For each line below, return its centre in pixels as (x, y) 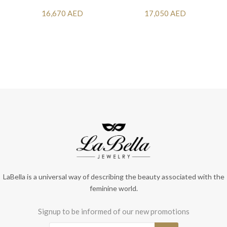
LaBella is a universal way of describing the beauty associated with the (113, 176)
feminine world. (113, 188)
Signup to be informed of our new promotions (113, 211)
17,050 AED (165, 13)
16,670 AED (62, 13)
